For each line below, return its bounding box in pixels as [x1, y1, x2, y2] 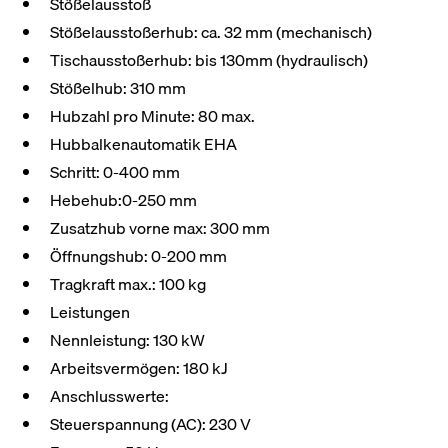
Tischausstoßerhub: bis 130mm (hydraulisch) [50, 47, 369, 74]
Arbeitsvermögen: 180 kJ [50, 355, 229, 382]
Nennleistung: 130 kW [50, 327, 206, 354]
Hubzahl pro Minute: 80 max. [50, 103, 256, 130]
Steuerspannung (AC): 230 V [50, 411, 252, 438]
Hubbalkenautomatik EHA [50, 131, 238, 158]
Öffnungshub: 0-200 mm [50, 243, 228, 270]
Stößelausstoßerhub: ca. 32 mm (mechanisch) [50, 19, 373, 46]
